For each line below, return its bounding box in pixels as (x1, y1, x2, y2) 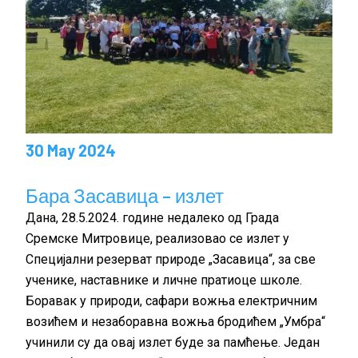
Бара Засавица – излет (26, 183, 225, 207)
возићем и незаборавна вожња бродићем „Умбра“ (26, 313, 326, 329)
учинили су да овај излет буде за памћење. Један (26, 334, 320, 350)
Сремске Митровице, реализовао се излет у (26, 230, 290, 246)
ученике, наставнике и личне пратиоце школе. (26, 272, 303, 288)
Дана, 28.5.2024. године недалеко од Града (26, 209, 280, 225)
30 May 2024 (26, 140, 117, 160)
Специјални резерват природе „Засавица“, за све (26, 251, 316, 267)
